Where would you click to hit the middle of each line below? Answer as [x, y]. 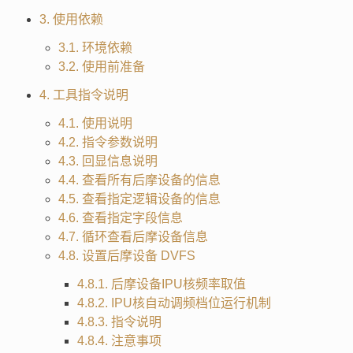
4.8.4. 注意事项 [119, 340]
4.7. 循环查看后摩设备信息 [133, 236]
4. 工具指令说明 [84, 95]
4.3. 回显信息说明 [108, 161]
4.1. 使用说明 [95, 123]
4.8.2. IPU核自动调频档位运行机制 [174, 303]
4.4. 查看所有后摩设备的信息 [139, 180]
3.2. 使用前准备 [101, 66]
